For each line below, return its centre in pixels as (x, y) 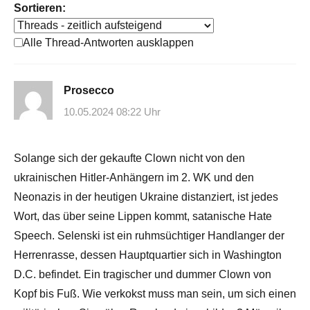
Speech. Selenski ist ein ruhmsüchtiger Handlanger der (149, 236)
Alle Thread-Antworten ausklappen (108, 42)
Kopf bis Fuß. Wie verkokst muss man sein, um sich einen (155, 294)
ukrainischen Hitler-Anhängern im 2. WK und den (134, 178)
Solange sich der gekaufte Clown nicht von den (129, 158)
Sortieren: (40, 8)
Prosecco (89, 90)
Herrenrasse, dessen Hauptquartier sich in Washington (148, 255)
